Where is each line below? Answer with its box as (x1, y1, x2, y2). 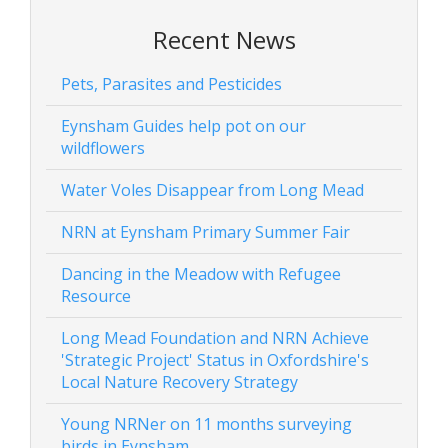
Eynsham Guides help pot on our (61, 115, 306, 137)
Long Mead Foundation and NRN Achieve (61, 327, 369, 349)
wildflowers (61, 137, 145, 159)
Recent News (152, 23, 296, 56)
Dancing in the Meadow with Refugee (61, 263, 341, 285)
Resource (61, 285, 131, 307)
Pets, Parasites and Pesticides (61, 73, 282, 95)
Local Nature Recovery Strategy (61, 371, 298, 393)
